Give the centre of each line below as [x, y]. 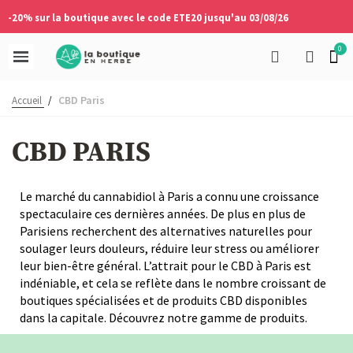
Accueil [27, 100]
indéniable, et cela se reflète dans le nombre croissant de [173, 283]
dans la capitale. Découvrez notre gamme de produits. [163, 318]
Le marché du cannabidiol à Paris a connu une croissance [169, 196]
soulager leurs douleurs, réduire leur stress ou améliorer [169, 248]
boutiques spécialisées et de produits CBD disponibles [163, 300]
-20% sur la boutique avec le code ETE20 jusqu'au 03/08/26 [148, 17]
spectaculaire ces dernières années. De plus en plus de [163, 214]
